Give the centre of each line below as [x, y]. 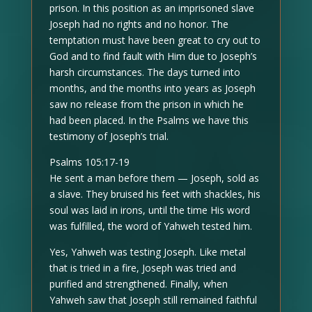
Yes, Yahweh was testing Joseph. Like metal [147, 251]
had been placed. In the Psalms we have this [149, 120]
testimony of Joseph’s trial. [109, 136]
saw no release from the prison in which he [146, 104]
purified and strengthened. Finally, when [138, 283]
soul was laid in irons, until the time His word [149, 210]
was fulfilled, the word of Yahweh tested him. [150, 226]
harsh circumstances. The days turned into [145, 72]
